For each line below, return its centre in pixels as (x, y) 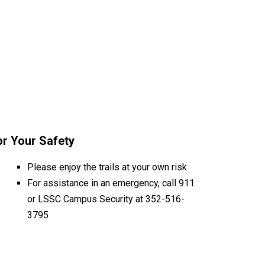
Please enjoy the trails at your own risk (107, 167)
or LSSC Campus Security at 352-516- (106, 199)
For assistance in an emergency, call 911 (111, 183)
